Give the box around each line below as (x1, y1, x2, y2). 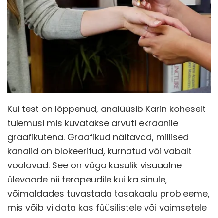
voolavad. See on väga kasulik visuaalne (7, 159, 182, 172)
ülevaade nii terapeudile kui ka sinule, (7, 173, 167, 186)
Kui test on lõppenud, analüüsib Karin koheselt (7, 103, 206, 115)
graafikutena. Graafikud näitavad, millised (7, 131, 189, 144)
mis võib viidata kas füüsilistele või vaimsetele (7, 201, 207, 214)
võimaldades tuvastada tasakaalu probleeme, (7, 187, 210, 200)
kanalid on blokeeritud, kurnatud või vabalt (7, 145, 192, 158)
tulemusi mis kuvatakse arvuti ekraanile (7, 117, 178, 129)
